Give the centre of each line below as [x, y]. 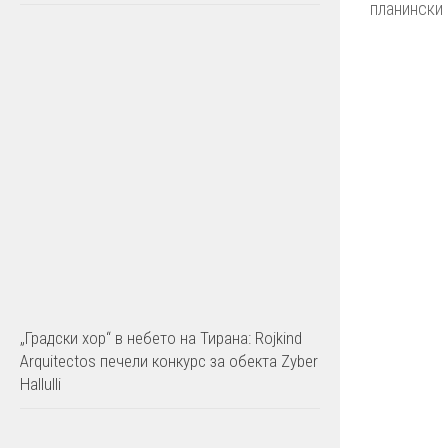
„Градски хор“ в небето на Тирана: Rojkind [161, 338]
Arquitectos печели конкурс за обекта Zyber [169, 361]
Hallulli [40, 384]
